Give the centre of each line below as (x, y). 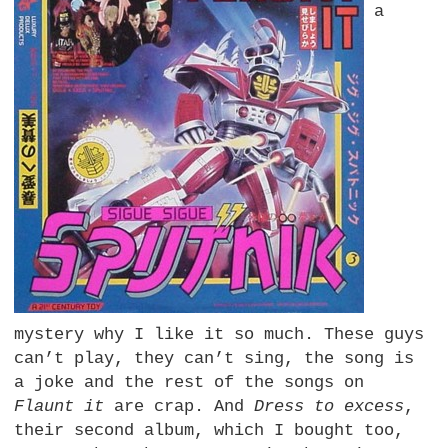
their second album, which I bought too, (209, 431)
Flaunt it (59, 407)
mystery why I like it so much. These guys (219, 335)
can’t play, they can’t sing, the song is (214, 359)
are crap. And (179, 407)
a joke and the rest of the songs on (189, 383)
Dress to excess (329, 407)
